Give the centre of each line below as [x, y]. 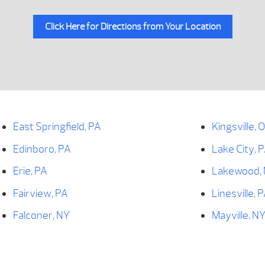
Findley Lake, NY [50, 238]
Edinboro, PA [42, 149]
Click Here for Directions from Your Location [132, 27]
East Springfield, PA [57, 127]
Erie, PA [30, 172]
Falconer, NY [41, 216]
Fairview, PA [40, 193]
